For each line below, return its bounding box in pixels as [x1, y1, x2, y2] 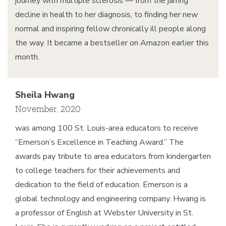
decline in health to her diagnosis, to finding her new [15, 9, 198, 20]
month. [15, 51, 39, 63]
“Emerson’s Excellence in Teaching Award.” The [15, 137, 184, 148]
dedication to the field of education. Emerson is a [15, 179, 188, 190]
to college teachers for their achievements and [15, 165, 180, 176]
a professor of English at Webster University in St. [15, 207, 193, 218]
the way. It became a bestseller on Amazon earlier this [15, 37, 209, 48]
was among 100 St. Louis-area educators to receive [15, 123, 198, 134]
